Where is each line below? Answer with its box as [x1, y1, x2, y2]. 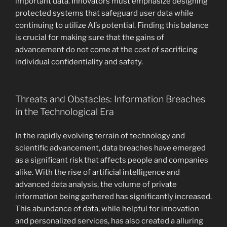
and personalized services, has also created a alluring [15, 216, 203, 225]
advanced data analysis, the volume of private [15, 179, 177, 189]
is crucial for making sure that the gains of [15, 32, 164, 42]
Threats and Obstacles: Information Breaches [15, 94, 205, 105]
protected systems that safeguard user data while [15, 8, 194, 18]
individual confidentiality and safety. [15, 57, 143, 66]
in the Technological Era [15, 106, 114, 118]
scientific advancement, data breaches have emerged [15, 143, 206, 153]
